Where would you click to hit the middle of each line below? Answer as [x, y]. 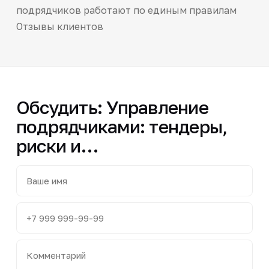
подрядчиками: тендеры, [122, 126]
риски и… [57, 146]
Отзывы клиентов [59, 26]
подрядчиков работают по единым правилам [126, 10]
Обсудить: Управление [112, 107]
